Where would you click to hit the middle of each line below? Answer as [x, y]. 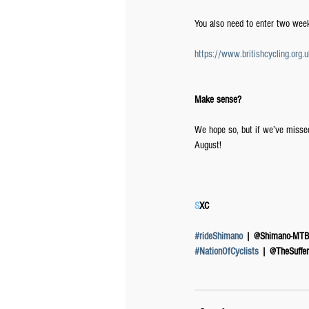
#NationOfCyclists [227, 251]
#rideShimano [219, 236]
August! [208, 145]
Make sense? [218, 100]
